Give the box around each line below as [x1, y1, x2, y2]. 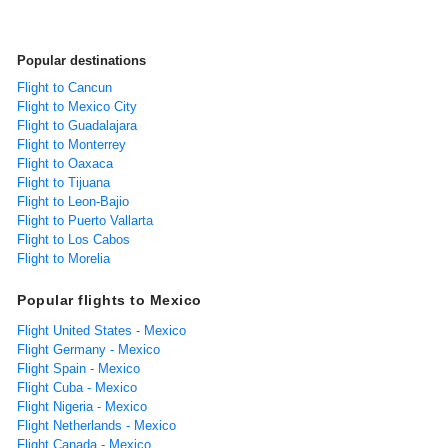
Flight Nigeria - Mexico [17, 398, 147, 414]
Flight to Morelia [17, 250, 110, 266]
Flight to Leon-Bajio [17, 193, 129, 209]
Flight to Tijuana [17, 174, 110, 190]
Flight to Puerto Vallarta [17, 212, 153, 228]
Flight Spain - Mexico [17, 360, 140, 376]
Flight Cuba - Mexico [17, 379, 137, 395]
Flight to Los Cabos [17, 231, 130, 247]
